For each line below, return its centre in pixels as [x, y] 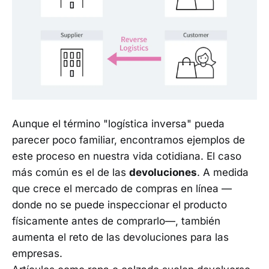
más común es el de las [71, 172]
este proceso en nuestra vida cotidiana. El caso [127, 156]
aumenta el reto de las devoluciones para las [120, 237]
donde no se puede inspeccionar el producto [119, 204]
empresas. [37, 253]
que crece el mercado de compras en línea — [122, 188]
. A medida [223, 172]
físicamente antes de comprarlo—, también [116, 221]
